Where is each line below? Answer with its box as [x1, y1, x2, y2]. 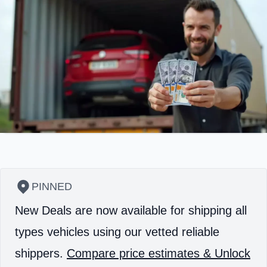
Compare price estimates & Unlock [67, 247, 250, 260]
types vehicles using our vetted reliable [15, 225, 219, 239]
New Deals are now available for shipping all [15, 204, 247, 218]
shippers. [15, 247, 67, 260]
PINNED [32, 181, 72, 193]
